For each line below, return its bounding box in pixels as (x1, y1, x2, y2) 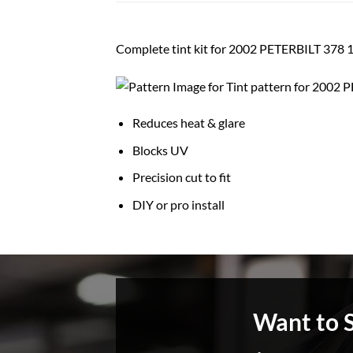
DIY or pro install (132, 197, 225, 213)
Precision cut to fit (132, 169, 231, 185)
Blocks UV (132, 142, 188, 158)
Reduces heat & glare (132, 115, 245, 131)
